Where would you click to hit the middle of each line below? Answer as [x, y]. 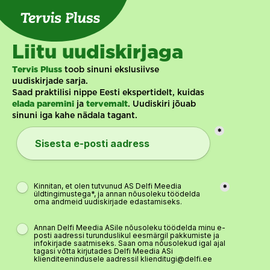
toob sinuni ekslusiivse [111, 70]
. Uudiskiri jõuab [162, 104]
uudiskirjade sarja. [51, 81]
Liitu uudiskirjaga [98, 53]
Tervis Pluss [37, 70]
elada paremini [43, 104]
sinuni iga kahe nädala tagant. [75, 116]
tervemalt [107, 104]
